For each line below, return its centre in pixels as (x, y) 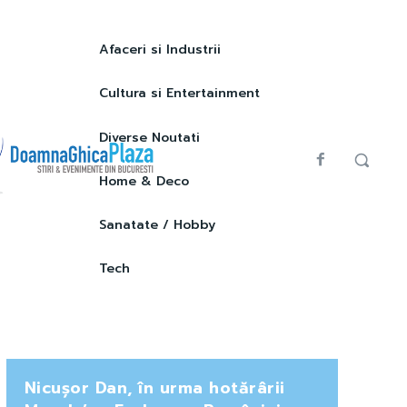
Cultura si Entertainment (179, 94)
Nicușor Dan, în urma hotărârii (154, 387)
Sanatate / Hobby (157, 225)
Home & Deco (144, 181)
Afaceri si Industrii (159, 50)
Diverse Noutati (149, 137)
